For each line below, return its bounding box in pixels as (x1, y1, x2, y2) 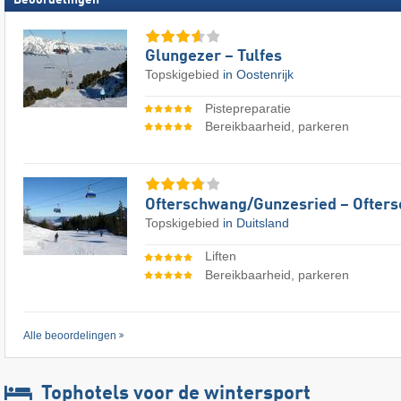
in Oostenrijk (223, 67, 294, 82)
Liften (204, 249, 236, 264)
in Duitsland (223, 215, 289, 230)
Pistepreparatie (204, 100, 291, 115)
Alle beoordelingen (23, 328, 116, 342)
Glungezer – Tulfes (145, 48, 282, 65)
